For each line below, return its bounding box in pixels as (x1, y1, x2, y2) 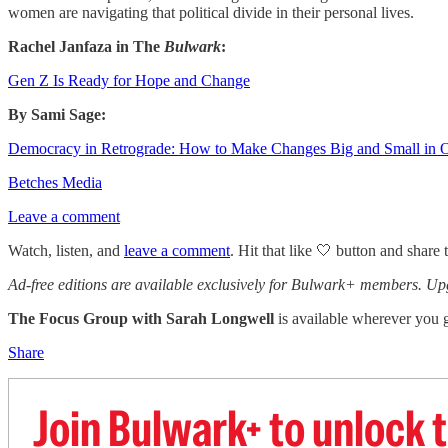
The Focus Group (8, 310, 128, 327)
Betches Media (8, 174, 102, 191)
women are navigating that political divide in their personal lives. (8, 4, 414, 21)
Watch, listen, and (8, 242, 124, 259)
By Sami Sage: (8, 106, 106, 123)
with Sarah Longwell (132, 310, 274, 327)
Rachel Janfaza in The (8, 38, 164, 55)
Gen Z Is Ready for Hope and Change (8, 72, 250, 89)
